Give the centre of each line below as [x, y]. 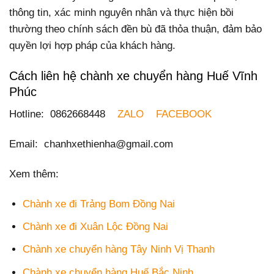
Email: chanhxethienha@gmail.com [91, 144]
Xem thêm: [34, 174]
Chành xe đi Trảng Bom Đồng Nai [99, 204]
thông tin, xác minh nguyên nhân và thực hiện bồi [121, 13]
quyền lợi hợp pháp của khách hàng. [92, 46]
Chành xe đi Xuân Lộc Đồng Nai [96, 227]
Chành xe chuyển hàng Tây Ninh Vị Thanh [119, 250]
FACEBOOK [184, 114]
